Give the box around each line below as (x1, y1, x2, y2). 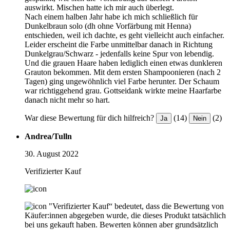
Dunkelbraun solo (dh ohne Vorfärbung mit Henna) (25, 21, 191, 30)
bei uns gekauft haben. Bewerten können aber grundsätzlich (25, 220, 218, 229)
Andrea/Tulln (25, 131, 72, 141)
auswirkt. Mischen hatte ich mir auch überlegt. (25, 3, 174, 12)
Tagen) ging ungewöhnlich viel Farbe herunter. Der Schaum (25, 76, 219, 86)
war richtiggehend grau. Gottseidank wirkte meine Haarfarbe (25, 86, 221, 95)
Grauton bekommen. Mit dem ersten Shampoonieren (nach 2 (25, 67, 221, 76)
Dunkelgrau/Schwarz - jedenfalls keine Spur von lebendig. (25, 49, 214, 58)
